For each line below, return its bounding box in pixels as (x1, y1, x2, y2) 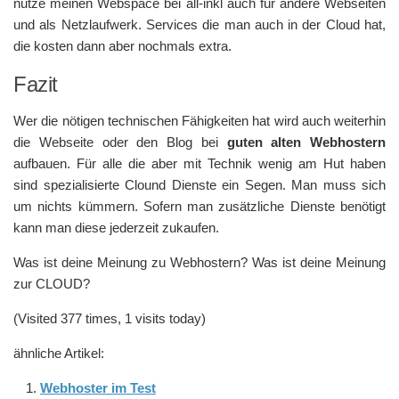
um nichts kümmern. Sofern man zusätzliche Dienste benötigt (13, 199, 386, 214)
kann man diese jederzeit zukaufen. (13, 220, 219, 235)
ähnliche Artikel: (13, 346, 104, 361)
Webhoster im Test (40, 380, 156, 395)
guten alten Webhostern (226, 134, 386, 150)
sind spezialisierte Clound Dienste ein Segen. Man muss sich (13, 177, 386, 192)
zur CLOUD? (13, 276, 90, 291)
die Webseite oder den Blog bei (13, 134, 227, 150)
